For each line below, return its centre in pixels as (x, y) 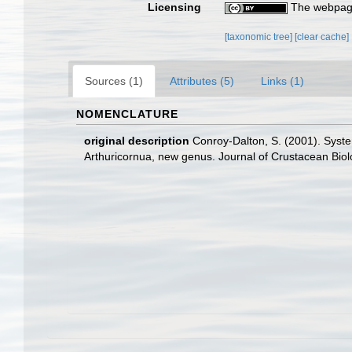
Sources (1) (114, 81)
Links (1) (282, 81)
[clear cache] (322, 37)
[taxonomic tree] (260, 37)
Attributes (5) (202, 81)
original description (137, 140)
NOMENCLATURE (127, 114)
